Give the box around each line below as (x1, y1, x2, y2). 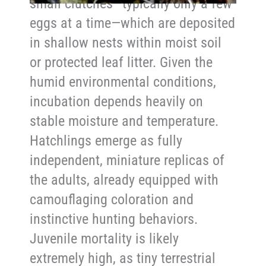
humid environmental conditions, (30, 73, 217, 90)
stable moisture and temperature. (30, 112, 219, 129)
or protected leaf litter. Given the (30, 53, 213, 71)
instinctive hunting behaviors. (30, 210, 198, 227)
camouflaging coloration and (30, 191, 194, 208)
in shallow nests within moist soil (30, 34, 222, 51)
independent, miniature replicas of (30, 151, 225, 169)
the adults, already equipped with (30, 171, 219, 188)
